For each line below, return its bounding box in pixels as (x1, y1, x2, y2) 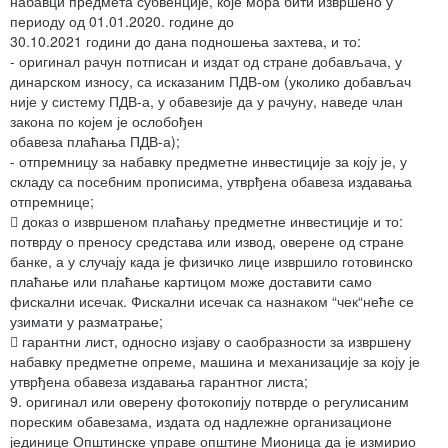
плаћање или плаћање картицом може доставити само (10, 271, 372, 292)
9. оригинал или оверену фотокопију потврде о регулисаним (10, 391, 409, 412)
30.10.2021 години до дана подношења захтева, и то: (10, 31, 361, 52)
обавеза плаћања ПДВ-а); (10, 131, 180, 152)
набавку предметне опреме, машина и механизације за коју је (10, 351, 420, 372)
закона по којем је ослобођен (10, 111, 203, 132)
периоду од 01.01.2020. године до (10, 11, 234, 32)
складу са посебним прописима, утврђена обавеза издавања (10, 171, 412, 192)
